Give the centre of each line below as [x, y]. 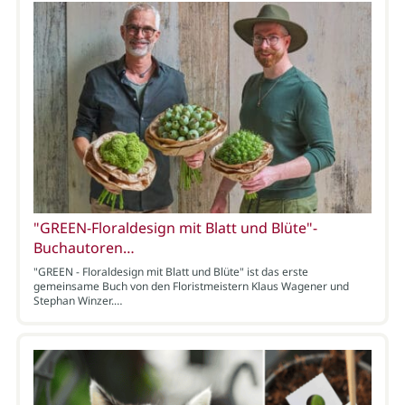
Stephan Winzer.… [77, 300]
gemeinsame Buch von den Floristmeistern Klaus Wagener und [191, 286]
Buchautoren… [84, 247]
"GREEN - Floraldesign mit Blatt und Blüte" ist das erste [170, 271]
